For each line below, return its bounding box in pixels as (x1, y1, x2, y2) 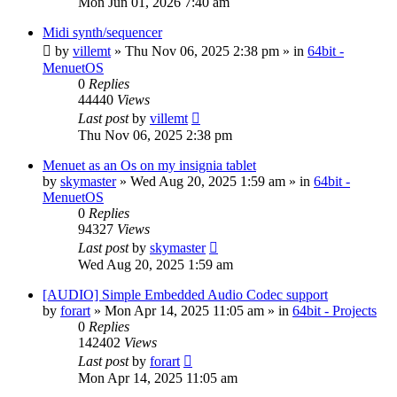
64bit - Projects (292, 302, 377, 318)
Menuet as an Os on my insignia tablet (43, 157, 256, 173)
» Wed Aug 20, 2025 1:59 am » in (116, 173, 314, 189)
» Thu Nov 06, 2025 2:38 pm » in (111, 43, 307, 58)
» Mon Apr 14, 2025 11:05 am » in (90, 302, 292, 318)
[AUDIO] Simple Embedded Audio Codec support (43, 286, 328, 302)
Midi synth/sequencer (43, 24, 162, 40)
